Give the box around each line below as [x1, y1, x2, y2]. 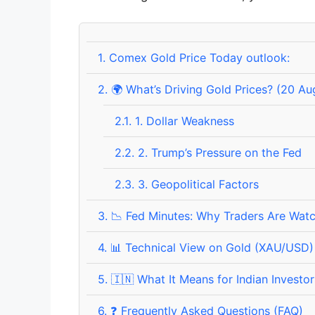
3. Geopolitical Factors [134, 176, 259, 191]
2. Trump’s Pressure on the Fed [134, 145, 302, 160]
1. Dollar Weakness [131, 113, 235, 128]
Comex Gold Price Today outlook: [105, 50, 290, 65]
